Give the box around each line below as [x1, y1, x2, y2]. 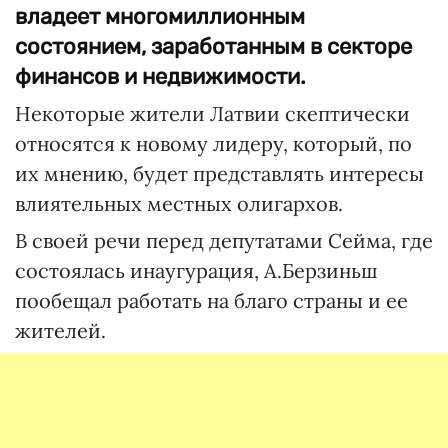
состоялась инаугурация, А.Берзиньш [15, 258, 378, 283]
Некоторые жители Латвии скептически [15, 101, 410, 126]
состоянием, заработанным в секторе [15, 33, 412, 60]
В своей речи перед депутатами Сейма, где [15, 228, 433, 253]
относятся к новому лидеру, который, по [15, 131, 412, 156]
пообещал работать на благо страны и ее [15, 288, 408, 313]
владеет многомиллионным [15, 3, 305, 30]
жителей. [15, 318, 106, 343]
